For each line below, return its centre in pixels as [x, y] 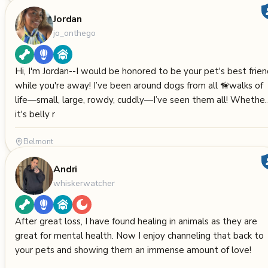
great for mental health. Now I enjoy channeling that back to [139, 236]
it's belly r [35, 114]
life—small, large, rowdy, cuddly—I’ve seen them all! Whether [123, 100]
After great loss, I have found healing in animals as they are [136, 221]
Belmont [38, 142]
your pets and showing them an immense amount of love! [133, 250]
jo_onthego [74, 33]
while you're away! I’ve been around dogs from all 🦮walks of [54, 86]
